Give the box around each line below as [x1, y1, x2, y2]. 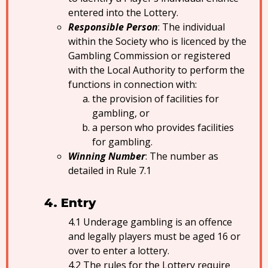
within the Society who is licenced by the [68, 35, 246, 48]
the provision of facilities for [92, 92, 219, 105]
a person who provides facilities [92, 121, 234, 134]
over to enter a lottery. [68, 244, 169, 257]
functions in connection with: [68, 78, 197, 91]
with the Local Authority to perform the [68, 63, 245, 77]
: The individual [158, 20, 225, 33]
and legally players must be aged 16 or [68, 230, 240, 243]
